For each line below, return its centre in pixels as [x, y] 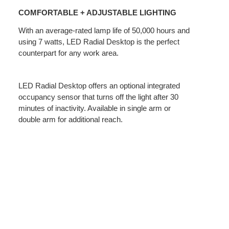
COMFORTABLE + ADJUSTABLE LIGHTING [98, 12]
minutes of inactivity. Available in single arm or [95, 108]
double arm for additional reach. [71, 119]
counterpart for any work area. [69, 53]
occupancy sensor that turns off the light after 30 [99, 97]
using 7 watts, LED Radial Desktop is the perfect [99, 41]
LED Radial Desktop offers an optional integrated [99, 85]
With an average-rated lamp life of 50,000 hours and [104, 30]
